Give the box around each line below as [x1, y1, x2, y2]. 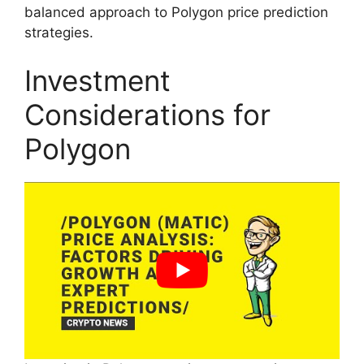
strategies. [24, 24, 93, 41]
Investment [24, 63, 171, 98]
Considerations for [24, 97, 271, 132]
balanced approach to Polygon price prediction [24, 3, 328, 20]
